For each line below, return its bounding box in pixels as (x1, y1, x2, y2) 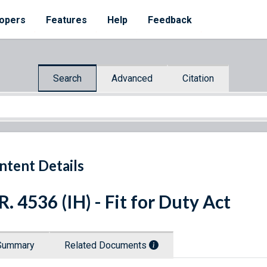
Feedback (148, 14, 192, 26)
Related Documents (64, 240, 149, 252)
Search (53, 72, 82, 84)
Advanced (111, 72, 153, 84)
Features (46, 14, 87, 26)
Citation (182, 72, 214, 84)
